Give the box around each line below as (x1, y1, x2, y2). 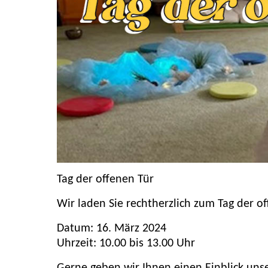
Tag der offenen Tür (57, 173, 154, 186)
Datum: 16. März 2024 (57, 223, 166, 235)
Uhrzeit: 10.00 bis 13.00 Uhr (57, 237, 195, 250)
